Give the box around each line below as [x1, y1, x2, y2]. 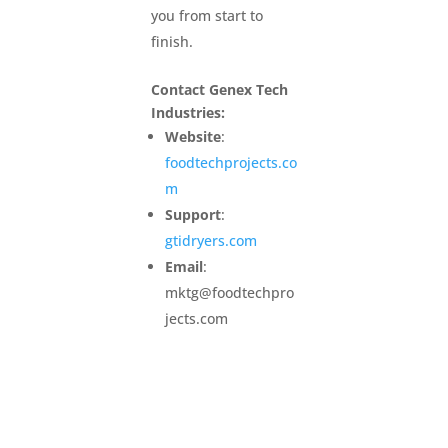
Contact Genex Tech [150, 79, 288, 99]
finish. [150, 31, 193, 51]
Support [164, 204, 221, 224]
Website [164, 126, 221, 146]
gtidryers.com [164, 230, 257, 250]
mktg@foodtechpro [164, 282, 294, 302]
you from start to [150, 5, 263, 25]
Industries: [150, 102, 225, 122]
